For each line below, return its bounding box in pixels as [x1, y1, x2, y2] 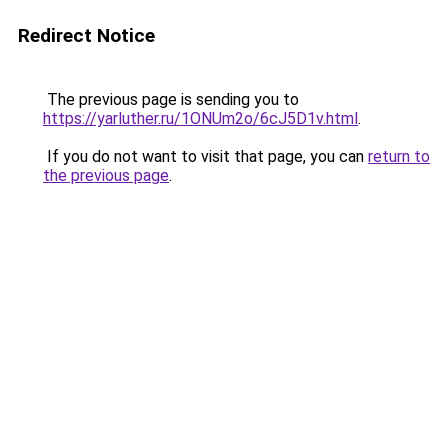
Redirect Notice [18, 24, 155, 47]
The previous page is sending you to [43, 90, 299, 109]
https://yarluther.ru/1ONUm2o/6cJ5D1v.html [43, 109, 358, 128]
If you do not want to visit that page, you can [43, 147, 368, 166]
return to [368, 147, 430, 166]
